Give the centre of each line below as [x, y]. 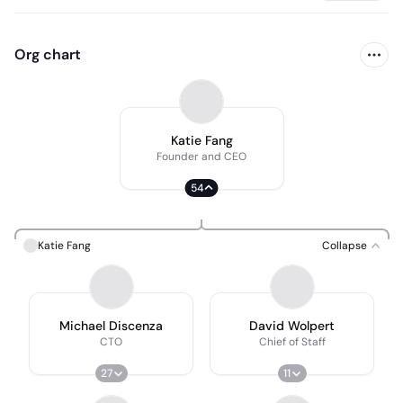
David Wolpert [292, 326]
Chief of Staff [292, 342]
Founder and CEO [201, 157]
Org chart [48, 54]
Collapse [345, 246]
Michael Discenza [111, 326]
